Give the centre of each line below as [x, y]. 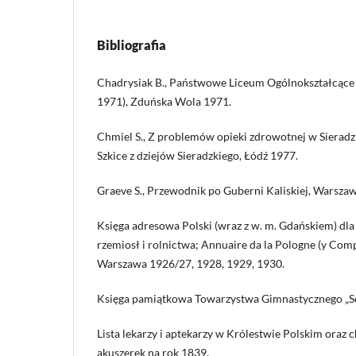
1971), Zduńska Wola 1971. [164, 101]
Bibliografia [132, 44]
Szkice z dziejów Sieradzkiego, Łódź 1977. [197, 155]
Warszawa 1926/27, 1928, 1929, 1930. [191, 263]
